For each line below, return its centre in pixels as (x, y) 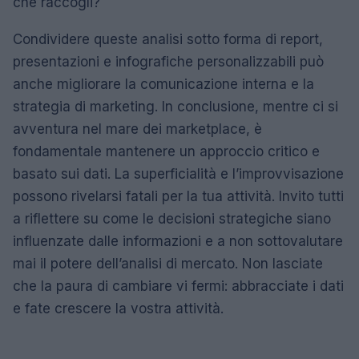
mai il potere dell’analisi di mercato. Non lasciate (168, 264)
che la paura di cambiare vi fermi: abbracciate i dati (178, 286)
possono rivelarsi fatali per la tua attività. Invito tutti (178, 196)
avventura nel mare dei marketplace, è (137, 129)
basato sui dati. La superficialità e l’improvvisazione (178, 174)
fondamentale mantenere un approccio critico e (166, 151)
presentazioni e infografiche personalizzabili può (168, 62)
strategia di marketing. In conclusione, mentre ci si (175, 107)
